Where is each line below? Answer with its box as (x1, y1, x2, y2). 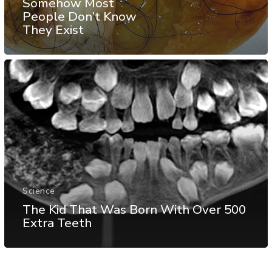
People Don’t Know (22, 7, 137, 25)
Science (22, 185, 55, 197)
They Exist (22, 21, 84, 38)
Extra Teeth (22, 214, 92, 232)
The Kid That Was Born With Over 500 (22, 201, 246, 219)
